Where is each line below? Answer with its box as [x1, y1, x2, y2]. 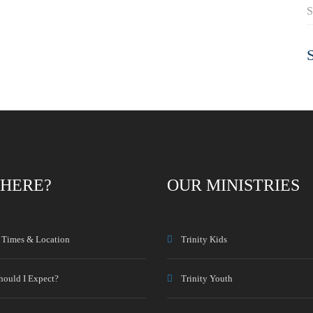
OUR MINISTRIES [167, 176, 300, 194]
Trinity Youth [181, 273, 233, 284]
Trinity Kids [181, 234, 227, 245]
